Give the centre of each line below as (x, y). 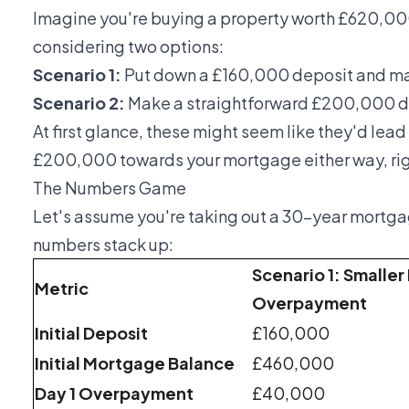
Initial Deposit (91, 332)
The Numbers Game (110, 187)
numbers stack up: (103, 244)
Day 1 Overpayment (114, 393)
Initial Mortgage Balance (135, 362)
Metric (62, 288)
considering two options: (128, 46)
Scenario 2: (79, 102)
